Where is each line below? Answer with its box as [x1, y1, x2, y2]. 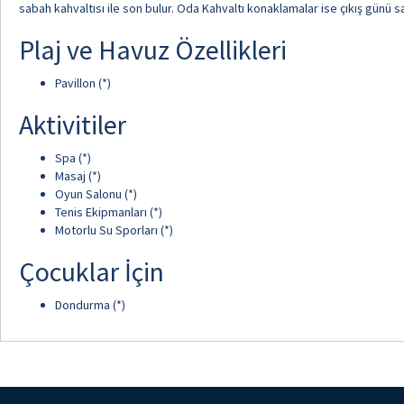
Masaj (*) [55, 168, 101, 184]
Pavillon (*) [55, 75, 111, 91]
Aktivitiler [19, 107, 126, 142]
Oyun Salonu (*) [55, 186, 137, 202]
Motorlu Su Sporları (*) [55, 222, 173, 238]
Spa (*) [55, 150, 91, 166]
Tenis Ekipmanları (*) [55, 204, 162, 220]
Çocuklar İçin [19, 254, 164, 289]
